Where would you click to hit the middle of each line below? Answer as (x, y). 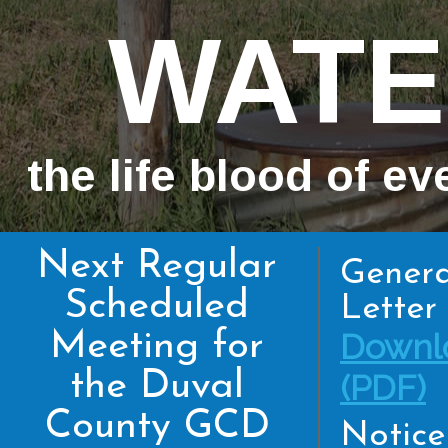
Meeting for (157, 347)
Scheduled (157, 307)
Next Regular (157, 267)
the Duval (157, 387)
